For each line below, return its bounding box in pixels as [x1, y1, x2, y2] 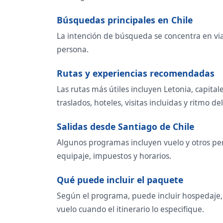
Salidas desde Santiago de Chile [57, 120, 194, 132]
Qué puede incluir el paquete [57, 173, 183, 186]
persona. [57, 43, 89, 55]
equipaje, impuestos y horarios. [57, 150, 171, 161]
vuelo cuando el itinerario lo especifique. [57, 203, 204, 215]
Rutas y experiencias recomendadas [57, 67, 215, 79]
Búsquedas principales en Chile [57, 13, 193, 26]
